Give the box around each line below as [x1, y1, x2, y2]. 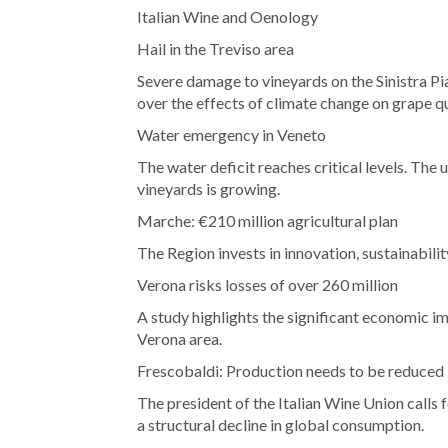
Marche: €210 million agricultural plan [137, 211, 398, 231]
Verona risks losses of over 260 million [137, 275, 398, 295]
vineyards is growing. [137, 179, 280, 199]
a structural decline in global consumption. [137, 415, 424, 435]
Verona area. [137, 329, 222, 349]
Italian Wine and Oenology [137, 7, 318, 27]
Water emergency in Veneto [137, 125, 326, 145]
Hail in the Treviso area [137, 39, 294, 59]
